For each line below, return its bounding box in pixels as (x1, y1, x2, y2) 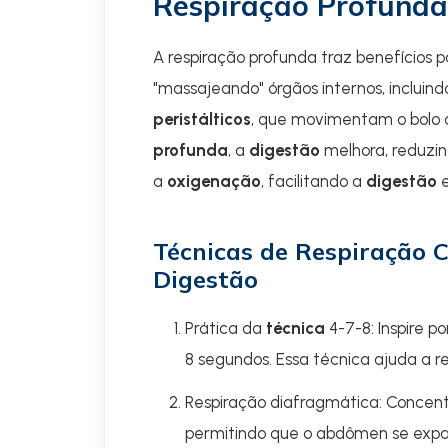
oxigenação (167, 171, 261, 191)
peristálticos (153, 109, 251, 129)
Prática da (185, 318, 266, 338)
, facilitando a (261, 171, 366, 191)
